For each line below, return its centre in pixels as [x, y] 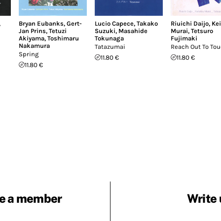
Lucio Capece [114, 23]
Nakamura [34, 45]
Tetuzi [58, 31]
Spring [29, 54]
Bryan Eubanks [41, 23]
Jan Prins [32, 31]
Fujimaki [184, 38]
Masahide [133, 31]
